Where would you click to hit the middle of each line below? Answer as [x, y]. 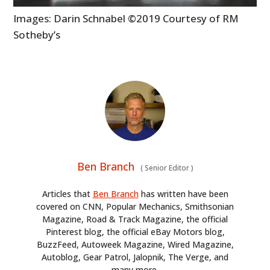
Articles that [67, 193]
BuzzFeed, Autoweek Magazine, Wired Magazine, [135, 244]
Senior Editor [167, 168]
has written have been [183, 193]
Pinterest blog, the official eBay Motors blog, [135, 231]
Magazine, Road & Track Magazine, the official [135, 219]
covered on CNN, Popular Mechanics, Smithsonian [135, 206]
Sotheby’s [37, 34]
